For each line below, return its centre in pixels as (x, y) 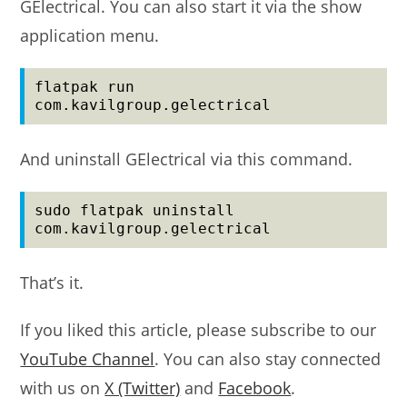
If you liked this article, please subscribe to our (199, 329)
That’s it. (52, 282)
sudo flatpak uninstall (135, 210)
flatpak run (85, 86)
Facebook (255, 387)
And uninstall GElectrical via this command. (187, 159)
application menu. (90, 35)
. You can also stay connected (268, 358)
